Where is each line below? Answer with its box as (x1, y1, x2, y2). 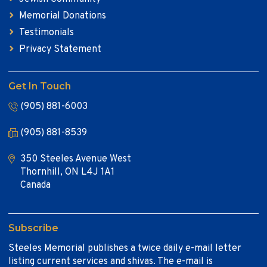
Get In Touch (8, 80, 71, 92)
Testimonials (19, 26, 74, 39)
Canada (20, 179, 51, 191)
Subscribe (8, 222, 58, 234)
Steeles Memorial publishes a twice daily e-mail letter (8, 242, 241, 254)
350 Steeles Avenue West (20, 153, 131, 165)
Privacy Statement (19, 43, 101, 55)
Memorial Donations (19, 10, 106, 22)
